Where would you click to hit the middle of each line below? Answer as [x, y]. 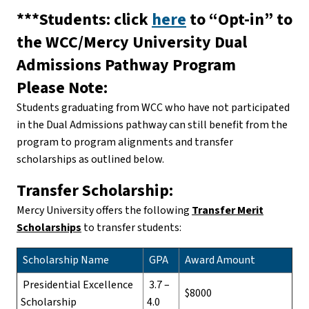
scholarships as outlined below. [90, 159]
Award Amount [219, 260]
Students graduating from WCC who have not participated [153, 107]
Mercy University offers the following [104, 210]
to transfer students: [131, 227]
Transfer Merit [228, 210]
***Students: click [84, 19]
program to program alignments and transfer [125, 142]
